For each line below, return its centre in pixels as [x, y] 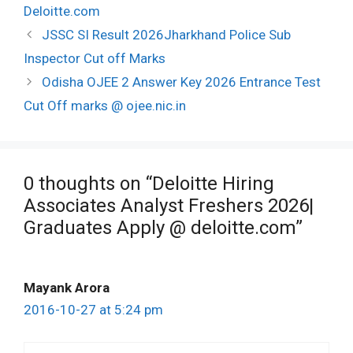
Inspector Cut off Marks [95, 59]
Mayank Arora [67, 288]
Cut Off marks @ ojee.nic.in [105, 106]
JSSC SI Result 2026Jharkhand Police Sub [167, 35]
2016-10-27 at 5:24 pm [93, 310]
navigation [54, 52]
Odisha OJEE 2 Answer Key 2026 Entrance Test [182, 82]
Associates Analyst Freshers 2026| [169, 206]
